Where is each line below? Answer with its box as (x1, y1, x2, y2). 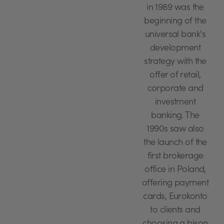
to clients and (150, 206, 200, 215)
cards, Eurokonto (143, 192, 207, 202)
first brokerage (147, 152, 203, 161)
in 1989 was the (146, 3, 204, 13)
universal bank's (144, 30, 206, 40)
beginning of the (144, 17, 206, 26)
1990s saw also (146, 125, 204, 134)
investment (154, 98, 196, 107)
